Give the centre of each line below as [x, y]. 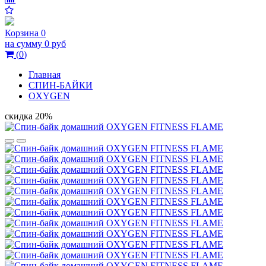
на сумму [23, 44]
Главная [45, 75]
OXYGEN [49, 96]
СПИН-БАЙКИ [61, 85]
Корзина [22, 33]
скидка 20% [28, 116]
